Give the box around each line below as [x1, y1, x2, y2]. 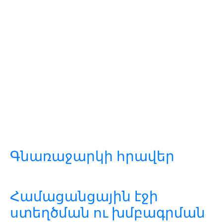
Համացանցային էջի [10, 187, 158, 205]
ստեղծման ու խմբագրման [10, 204, 205, 221]
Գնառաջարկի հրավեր [10, 147, 174, 165]
